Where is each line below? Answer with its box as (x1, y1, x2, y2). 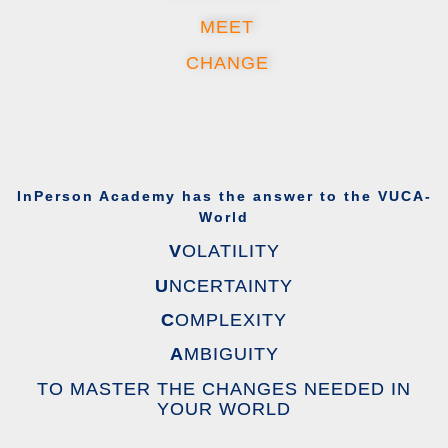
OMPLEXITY (175, 310, 287, 331)
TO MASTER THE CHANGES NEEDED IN (37, 378, 411, 399)
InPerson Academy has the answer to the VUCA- (16, 187, 432, 204)
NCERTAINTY (169, 275, 293, 296)
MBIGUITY (183, 344, 279, 365)
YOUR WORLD (157, 398, 291, 419)
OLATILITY (181, 241, 280, 262)
